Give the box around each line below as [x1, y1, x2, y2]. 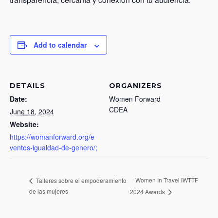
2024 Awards [129, 187, 166, 196]
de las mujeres [29, 186, 68, 195]
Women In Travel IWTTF [135, 176, 198, 184]
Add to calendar [34, 40, 87, 50]
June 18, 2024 [10, 107, 54, 117]
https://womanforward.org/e [10, 132, 94, 142]
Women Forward [109, 94, 161, 104]
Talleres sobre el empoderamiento [35, 176, 127, 184]
